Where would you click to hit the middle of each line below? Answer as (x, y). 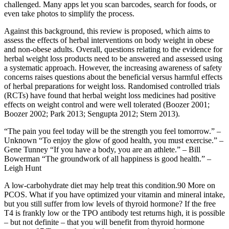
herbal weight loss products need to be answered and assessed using (113, 59)
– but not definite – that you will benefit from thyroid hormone (104, 222)
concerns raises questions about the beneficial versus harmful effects (113, 77)
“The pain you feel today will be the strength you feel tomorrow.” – (112, 131)
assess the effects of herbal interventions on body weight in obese (109, 40)
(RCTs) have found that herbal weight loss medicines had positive (110, 96)
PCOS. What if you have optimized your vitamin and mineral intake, (114, 195)
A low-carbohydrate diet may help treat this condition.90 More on (110, 186)
